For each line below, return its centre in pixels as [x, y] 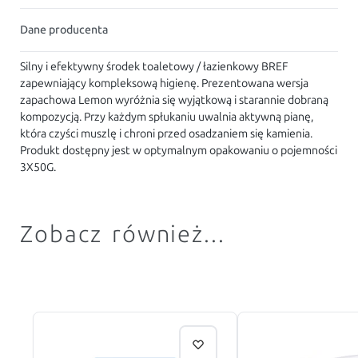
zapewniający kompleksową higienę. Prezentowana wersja [165, 84]
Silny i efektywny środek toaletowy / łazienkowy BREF [154, 67]
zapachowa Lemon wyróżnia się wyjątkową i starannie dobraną [175, 101]
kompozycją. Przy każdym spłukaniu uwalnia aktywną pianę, [167, 117]
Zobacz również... [123, 235]
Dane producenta [64, 30]
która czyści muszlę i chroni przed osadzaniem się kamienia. [167, 134]
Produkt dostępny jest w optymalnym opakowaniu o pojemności [179, 151]
